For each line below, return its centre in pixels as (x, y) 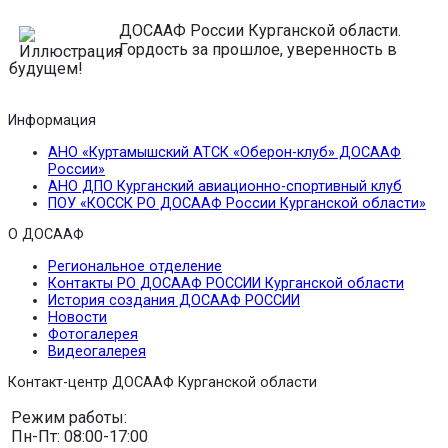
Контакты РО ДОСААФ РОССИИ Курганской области (226, 283)
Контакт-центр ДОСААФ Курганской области (162, 383)
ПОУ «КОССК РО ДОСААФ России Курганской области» (237, 203)
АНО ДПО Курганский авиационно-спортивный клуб (225, 186)
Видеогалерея (97, 351)
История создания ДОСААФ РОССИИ (174, 300)
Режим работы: (69, 418)
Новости (77, 317)
